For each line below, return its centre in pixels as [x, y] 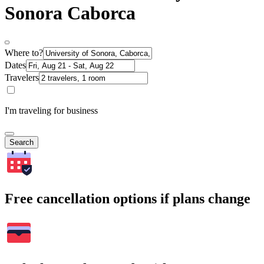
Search [22, 143]
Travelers [22, 78]
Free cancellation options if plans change [128, 199]
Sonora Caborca [70, 13]
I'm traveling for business [51, 111]
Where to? [24, 53]
